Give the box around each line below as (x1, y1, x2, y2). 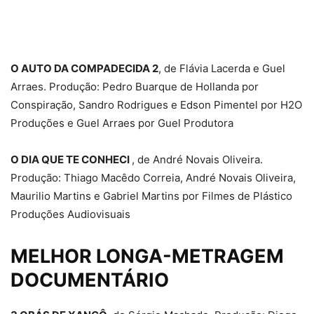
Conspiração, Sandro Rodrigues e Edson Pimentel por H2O (11, 98, 302, 112)
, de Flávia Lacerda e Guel (158, 62, 285, 76)
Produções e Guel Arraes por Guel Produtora (11, 116, 233, 130)
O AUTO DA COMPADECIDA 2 (11, 62, 158, 76)
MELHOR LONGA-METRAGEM (11, 245, 284, 268)
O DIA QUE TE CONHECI (11, 153, 132, 167)
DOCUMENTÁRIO (11, 268, 169, 292)
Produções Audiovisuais (11, 207, 130, 221)
